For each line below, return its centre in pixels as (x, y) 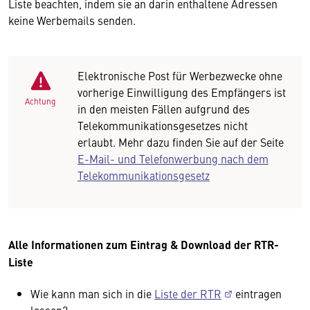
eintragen (257, 293)
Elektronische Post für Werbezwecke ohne (180, 75)
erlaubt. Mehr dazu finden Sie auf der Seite (181, 142)
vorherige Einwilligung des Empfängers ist (182, 92)
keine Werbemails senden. (72, 20)
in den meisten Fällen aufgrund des (164, 108)
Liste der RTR (188, 293)
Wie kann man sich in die (92, 293)
